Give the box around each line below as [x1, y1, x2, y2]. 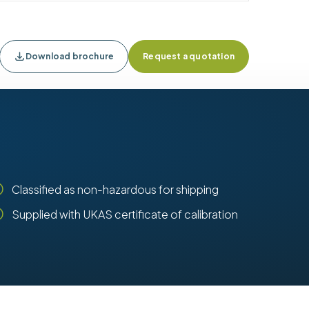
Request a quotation [143, 51, 235, 62]
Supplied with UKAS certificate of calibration [11, 206, 238, 221]
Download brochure [25, 51, 114, 62]
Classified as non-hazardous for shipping [11, 181, 219, 197]
